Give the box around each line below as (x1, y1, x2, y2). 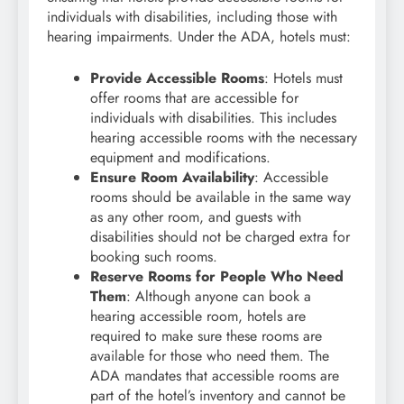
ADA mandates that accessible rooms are (90, 364, 339, 386)
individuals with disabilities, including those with (47, 5, 337, 27)
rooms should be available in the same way (90, 186, 351, 207)
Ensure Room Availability (90, 166, 254, 188)
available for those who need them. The (90, 344, 329, 366)
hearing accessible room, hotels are (90, 305, 306, 326)
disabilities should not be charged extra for (90, 225, 350, 247)
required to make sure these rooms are (90, 325, 322, 346)
